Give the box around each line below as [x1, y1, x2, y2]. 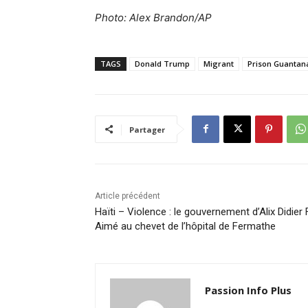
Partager [129, 124, 165, 135]
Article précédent [95, 190, 160, 201]
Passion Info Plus [205, 283, 291, 297]
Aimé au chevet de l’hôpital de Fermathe [95, 219, 276, 232]
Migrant [203, 58, 234, 69]
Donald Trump [135, 58, 190, 69]
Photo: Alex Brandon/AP [95, 10, 212, 24]
